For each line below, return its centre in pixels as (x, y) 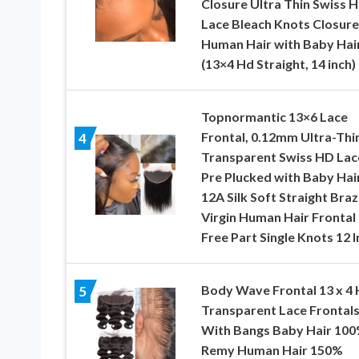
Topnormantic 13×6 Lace (274, 117)
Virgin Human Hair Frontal (278, 217)
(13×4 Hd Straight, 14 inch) (278, 64)
